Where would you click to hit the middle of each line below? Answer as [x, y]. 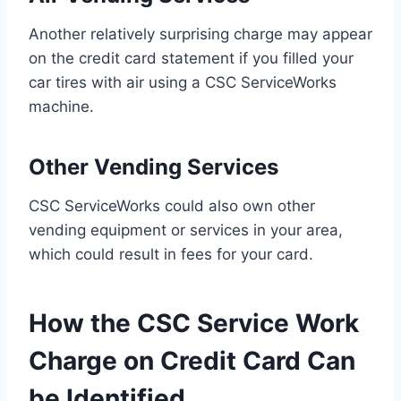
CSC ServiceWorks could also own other [172, 206]
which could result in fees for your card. [171, 255]
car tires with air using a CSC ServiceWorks [183, 83]
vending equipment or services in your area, [186, 230]
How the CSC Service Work [194, 324]
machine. [61, 107]
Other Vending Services [154, 167]
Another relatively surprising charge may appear [200, 34]
